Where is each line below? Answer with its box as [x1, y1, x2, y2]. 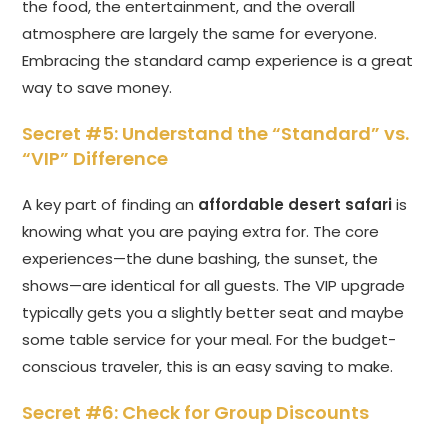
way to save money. [22, 77, 173, 99]
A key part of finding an [22, 194, 199, 216]
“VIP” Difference [22, 146, 169, 172]
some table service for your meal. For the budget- [22, 329, 397, 351]
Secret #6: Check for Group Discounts [22, 400, 370, 426]
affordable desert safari [198, 194, 393, 216]
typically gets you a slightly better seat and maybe [22, 302, 405, 324]
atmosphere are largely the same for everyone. [22, 23, 378, 45]
